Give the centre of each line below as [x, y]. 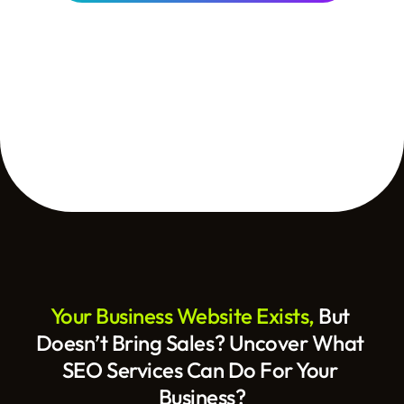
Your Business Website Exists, [184, 316]
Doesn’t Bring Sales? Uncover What [200, 343]
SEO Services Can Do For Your [200, 370]
